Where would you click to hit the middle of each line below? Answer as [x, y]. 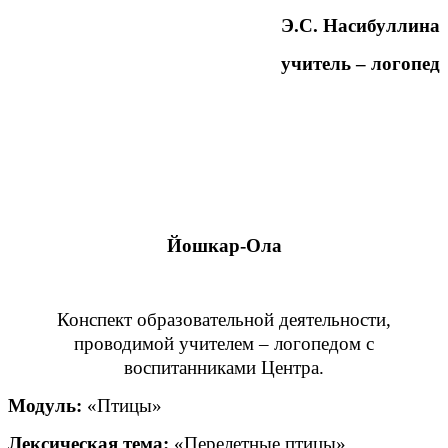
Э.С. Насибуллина [360, 25]
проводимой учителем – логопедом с [224, 343]
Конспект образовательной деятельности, [224, 319]
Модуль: [47, 405]
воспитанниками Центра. [224, 367]
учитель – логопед [360, 63]
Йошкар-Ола [224, 245]
